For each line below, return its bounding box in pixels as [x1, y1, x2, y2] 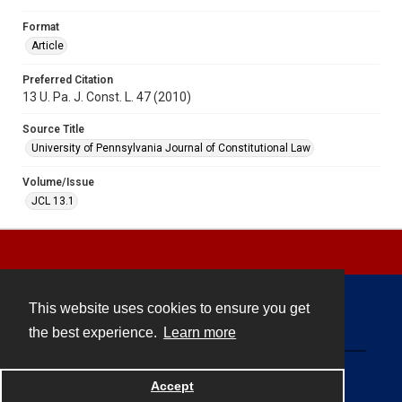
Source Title [22, 122, 84, 135]
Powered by [112, 378, 164, 391]
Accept [151, 379, 194, 394]
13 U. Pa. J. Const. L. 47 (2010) [22, 89, 191, 104]
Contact [185, 315, 217, 328]
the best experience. [29, 325, 161, 341]
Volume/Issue [22, 175, 94, 188]
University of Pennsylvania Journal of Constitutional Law [31, 141, 310, 154]
